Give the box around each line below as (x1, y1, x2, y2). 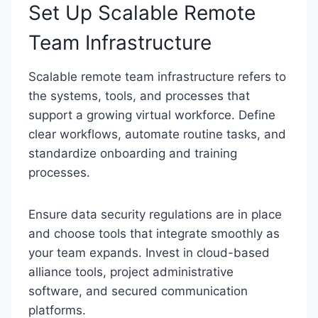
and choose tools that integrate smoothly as (28, 226, 280, 241)
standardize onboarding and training (28, 146, 237, 160)
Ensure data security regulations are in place (28, 207, 282, 221)
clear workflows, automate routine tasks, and (28, 127, 286, 141)
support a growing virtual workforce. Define (28, 108, 275, 122)
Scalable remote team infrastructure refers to (28, 70, 286, 84)
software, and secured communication (28, 284, 248, 298)
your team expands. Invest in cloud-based (28, 246, 270, 260)
